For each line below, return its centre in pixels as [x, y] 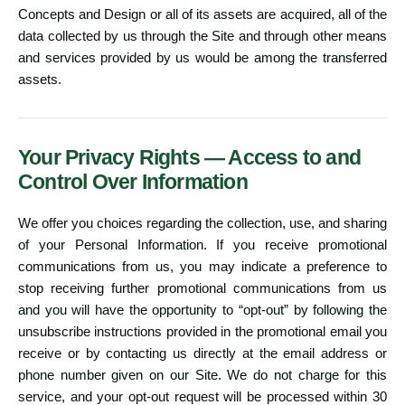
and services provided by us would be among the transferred [202, 58]
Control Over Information [133, 182]
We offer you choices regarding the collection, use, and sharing [202, 223]
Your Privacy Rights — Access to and [190, 158]
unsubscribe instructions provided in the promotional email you [202, 332]
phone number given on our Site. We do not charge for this [202, 375]
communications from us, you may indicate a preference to [202, 267]
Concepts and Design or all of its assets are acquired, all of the [202, 14]
